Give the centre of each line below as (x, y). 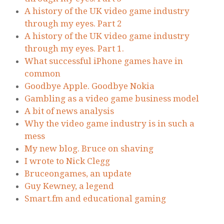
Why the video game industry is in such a (109, 123)
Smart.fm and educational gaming (95, 198)
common (42, 73)
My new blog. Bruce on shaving (89, 148)
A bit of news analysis (69, 111)
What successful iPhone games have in (104, 61)
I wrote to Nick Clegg (67, 161)
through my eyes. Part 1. (74, 48)
